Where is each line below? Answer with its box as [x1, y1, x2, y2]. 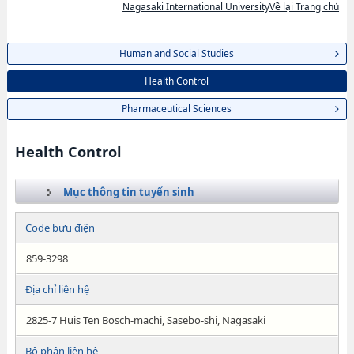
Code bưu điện [24, 220, 95, 235]
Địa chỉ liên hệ [24, 282, 89, 296]
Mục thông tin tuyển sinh [62, 185, 194, 199]
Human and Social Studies [119, 47, 235, 60]
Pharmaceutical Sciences [122, 102, 232, 115]
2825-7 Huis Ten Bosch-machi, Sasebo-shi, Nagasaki [25, 313, 265, 327]
